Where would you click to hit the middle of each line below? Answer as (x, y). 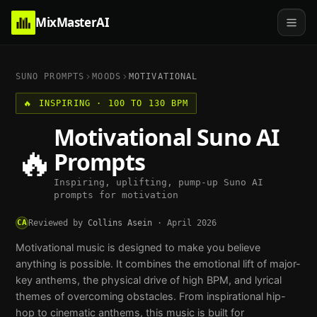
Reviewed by (55, 223)
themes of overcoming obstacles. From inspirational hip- (150, 296)
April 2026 (191, 223)
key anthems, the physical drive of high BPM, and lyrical (148, 279)
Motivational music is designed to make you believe (138, 247)
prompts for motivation (116, 195)
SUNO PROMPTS (50, 76)
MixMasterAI (73, 22)
